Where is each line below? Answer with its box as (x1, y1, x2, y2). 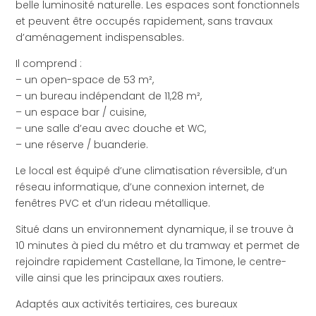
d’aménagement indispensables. (16, 30, 185, 45)
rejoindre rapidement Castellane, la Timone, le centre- (16, 255, 287, 269)
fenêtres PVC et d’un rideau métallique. (16, 196, 211, 211)
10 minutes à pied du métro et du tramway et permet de (16, 238, 300, 253)
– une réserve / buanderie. (16, 138, 149, 152)
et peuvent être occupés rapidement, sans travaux (16, 14, 273, 29)
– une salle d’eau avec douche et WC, (16, 121, 207, 136)
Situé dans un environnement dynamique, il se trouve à (16, 222, 294, 237)
